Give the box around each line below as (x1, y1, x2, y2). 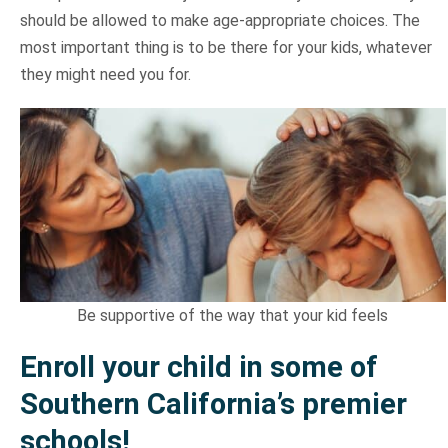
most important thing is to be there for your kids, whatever (19, 38, 432, 58)
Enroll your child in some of (19, 350, 378, 385)
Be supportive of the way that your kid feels (77, 306, 389, 326)
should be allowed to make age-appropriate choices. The (19, 11, 420, 31)
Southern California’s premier (19, 387, 407, 422)
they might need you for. (19, 65, 191, 85)
